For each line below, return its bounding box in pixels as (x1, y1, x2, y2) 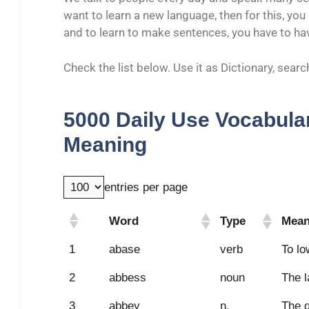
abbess (109, 271, 146, 284)
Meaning (63, 133, 147, 156)
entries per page (104, 181, 188, 194)
